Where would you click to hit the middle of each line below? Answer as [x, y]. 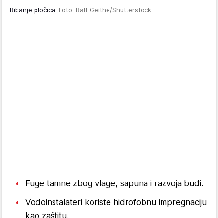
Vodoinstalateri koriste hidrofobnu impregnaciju [116, 203]
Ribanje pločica [34, 10]
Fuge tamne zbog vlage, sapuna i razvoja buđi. [114, 184]
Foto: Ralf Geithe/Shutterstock [105, 10]
